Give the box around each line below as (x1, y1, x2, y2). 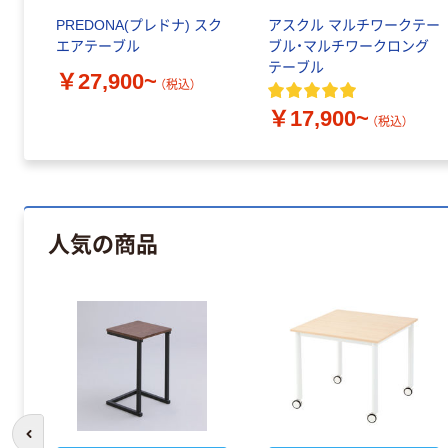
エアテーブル (56, 38, 140, 55)
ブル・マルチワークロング (268, 38, 429, 55)
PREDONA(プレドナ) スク (56, 17, 222, 34)
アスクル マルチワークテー (268, 17, 440, 34)
